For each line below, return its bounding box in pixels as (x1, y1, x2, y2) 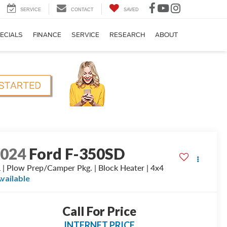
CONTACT (71, 7, 94, 13)
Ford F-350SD (29, 144, 125, 163)
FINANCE (33, 31, 61, 39)
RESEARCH (109, 31, 145, 39)
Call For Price (62, 204, 136, 219)
